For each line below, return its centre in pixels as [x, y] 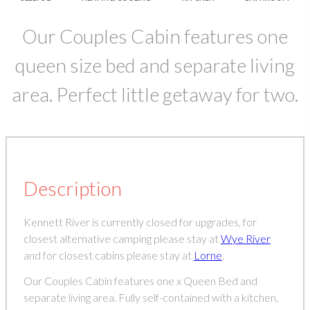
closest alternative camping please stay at [122, 238]
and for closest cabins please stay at [109, 255]
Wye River [246, 238]
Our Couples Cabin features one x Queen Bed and [140, 281]
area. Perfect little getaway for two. [155, 94]
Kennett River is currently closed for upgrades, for [140, 221]
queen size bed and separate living [155, 65]
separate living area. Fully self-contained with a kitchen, [151, 298]
